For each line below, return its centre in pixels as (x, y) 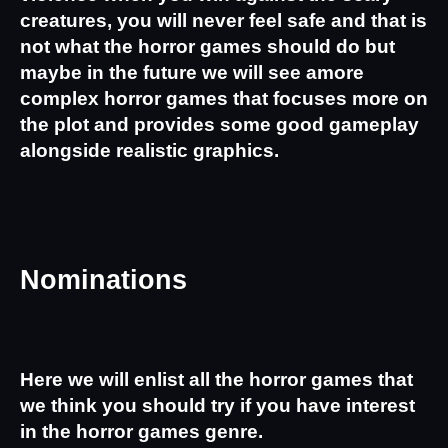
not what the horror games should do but (207, 46)
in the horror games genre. (141, 432)
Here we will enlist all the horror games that (216, 380)
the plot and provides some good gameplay (219, 124)
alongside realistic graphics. (149, 150)
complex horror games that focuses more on (224, 98)
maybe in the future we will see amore (192, 72)
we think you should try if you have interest (217, 406)
